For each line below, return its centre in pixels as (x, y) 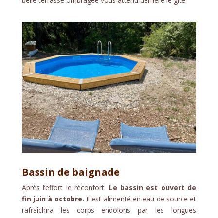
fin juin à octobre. (53, 199)
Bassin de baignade (71, 172)
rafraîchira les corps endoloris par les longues (109, 210)
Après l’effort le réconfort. (65, 187)
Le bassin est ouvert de (153, 187)
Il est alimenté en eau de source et (140, 199)
